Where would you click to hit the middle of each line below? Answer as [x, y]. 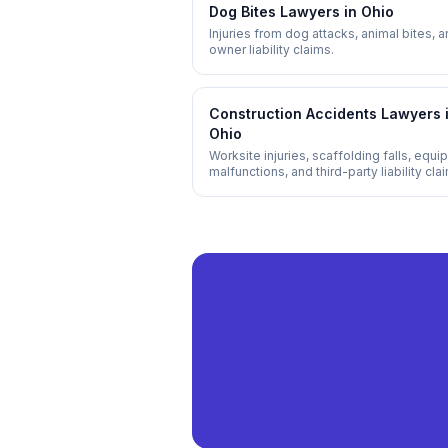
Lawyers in [318, 11]
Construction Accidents [293, 113]
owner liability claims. [271, 49]
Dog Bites [242, 11]
